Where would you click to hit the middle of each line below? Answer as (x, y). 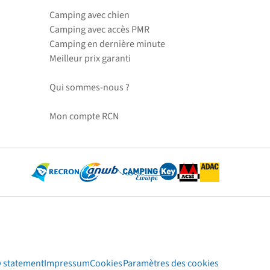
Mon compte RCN (84, 116)
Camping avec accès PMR (99, 30)
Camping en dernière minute (107, 44)
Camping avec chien (89, 15)
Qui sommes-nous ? (89, 87)
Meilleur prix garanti (90, 58)
